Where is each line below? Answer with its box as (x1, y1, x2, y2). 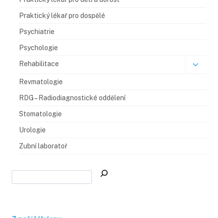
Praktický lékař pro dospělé (19, 11, 105, 19)
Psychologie (19, 43, 58, 52)
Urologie (19, 126, 46, 134)
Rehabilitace (19, 59, 59, 68)
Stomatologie (19, 109, 62, 118)
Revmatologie (19, 77, 63, 86)
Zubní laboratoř (19, 142, 67, 150)
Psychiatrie (19, 27, 54, 36)
